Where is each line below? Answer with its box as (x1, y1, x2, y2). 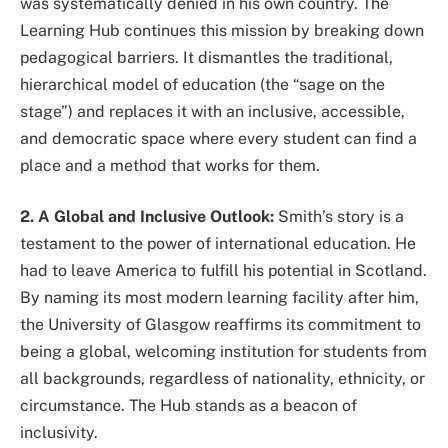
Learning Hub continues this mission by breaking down (20, 20, 424, 40)
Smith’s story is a (274, 207, 404, 227)
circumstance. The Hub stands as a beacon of (20, 396, 357, 416)
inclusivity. (20, 423, 98, 443)
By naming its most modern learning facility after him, (20, 288, 419, 308)
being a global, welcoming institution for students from (20, 342, 427, 362)
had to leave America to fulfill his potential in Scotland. (20, 261, 427, 281)
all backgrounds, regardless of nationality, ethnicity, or (20, 369, 425, 389)
